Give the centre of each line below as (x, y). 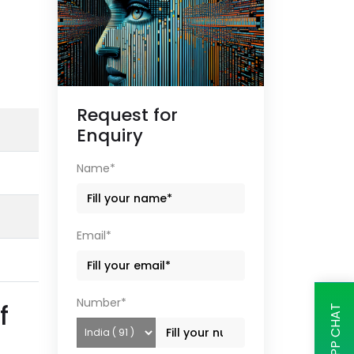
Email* (94, 236)
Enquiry (110, 136)
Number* (102, 303)
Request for (127, 115)
